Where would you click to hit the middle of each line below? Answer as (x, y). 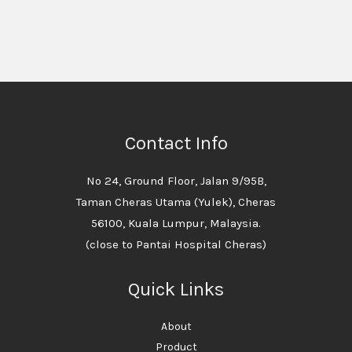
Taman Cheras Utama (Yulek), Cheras (176, 202)
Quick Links (176, 289)
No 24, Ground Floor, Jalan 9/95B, (176, 180)
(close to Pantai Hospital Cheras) (176, 244)
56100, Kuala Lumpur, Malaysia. (176, 223)
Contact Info (176, 143)
